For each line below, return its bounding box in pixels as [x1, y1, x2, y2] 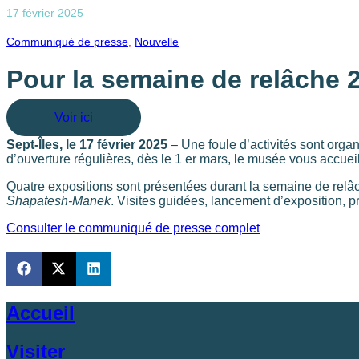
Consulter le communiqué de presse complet [6, 220, 260, 235]
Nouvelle [135, 34, 179, 48]
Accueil [6, 302, 75, 325]
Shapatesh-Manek [6, 193, 111, 208]
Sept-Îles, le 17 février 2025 [6, 137, 167, 151]
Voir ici [54, 110, 93, 124]
